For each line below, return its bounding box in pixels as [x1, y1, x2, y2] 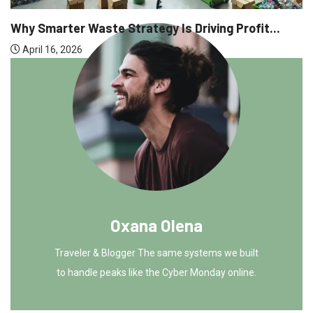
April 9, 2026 [145, 22, 203, 34]
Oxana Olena [110, 214, 203, 235]
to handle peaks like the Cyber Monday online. [57, 266, 256, 278]
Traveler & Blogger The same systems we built [54, 247, 259, 259]
